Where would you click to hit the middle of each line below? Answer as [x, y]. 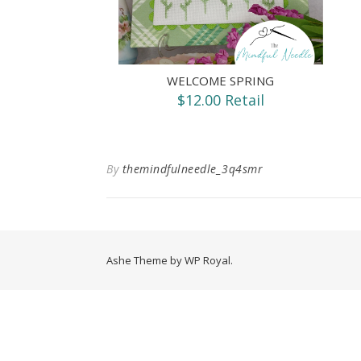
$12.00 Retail [220, 100]
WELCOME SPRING [221, 80]
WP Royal [207, 260]
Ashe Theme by [145, 260]
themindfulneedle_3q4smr [192, 168]
